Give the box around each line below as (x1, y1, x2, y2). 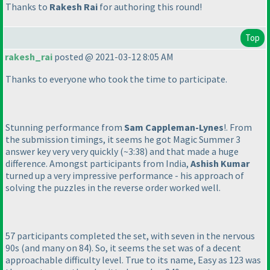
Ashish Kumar (190, 157, 250, 170)
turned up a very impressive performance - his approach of (5, 169, 244, 182)
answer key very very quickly (5, 145, 120, 158)
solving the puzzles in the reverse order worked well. (5, 181, 221, 194)
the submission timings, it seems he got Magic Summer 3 (5, 133, 240, 146)
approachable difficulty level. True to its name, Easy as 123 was (5, 254, 261, 266)
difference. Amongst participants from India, (5, 157, 190, 170)
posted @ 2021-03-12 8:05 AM (52, 51, 174, 63)
